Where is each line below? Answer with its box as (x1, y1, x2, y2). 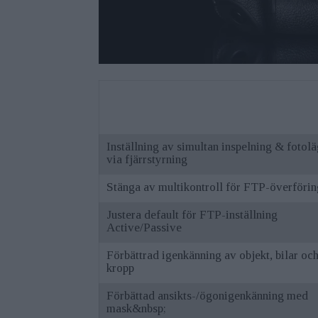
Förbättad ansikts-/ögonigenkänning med (106, 288, 309, 302)
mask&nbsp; (106, 301, 167, 315)
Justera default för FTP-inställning (106, 207, 278, 221)
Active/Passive (106, 220, 182, 234)
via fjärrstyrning (106, 152, 188, 166)
